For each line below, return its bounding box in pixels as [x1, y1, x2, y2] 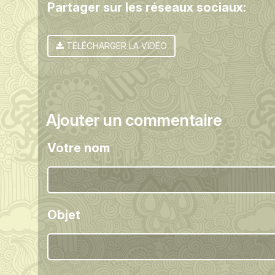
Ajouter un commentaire [46, 110, 222, 130]
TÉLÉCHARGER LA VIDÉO [64, 40, 167, 51]
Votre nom [47, 140, 110, 155]
